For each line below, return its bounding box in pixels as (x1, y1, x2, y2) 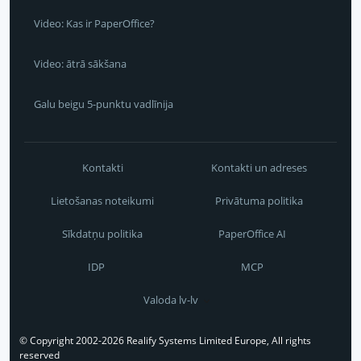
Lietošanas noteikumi (51, 193, 154, 209)
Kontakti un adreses (210, 160, 307, 176)
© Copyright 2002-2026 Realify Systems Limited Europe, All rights (19, 334, 311, 348)
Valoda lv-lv (143, 293, 198, 308)
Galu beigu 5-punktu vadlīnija (34, 97, 173, 112)
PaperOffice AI (218, 226, 289, 242)
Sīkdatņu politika (62, 226, 143, 242)
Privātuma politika (214, 193, 303, 209)
